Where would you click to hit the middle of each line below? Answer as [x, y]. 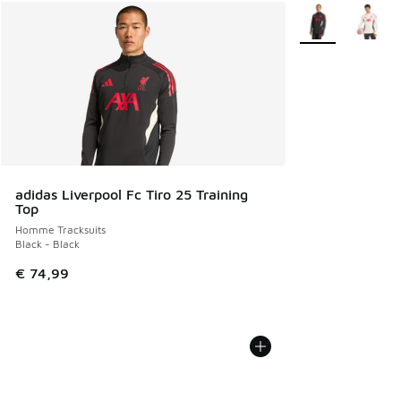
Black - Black [47, 243]
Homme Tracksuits [60, 229]
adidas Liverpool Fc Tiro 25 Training [132, 194]
